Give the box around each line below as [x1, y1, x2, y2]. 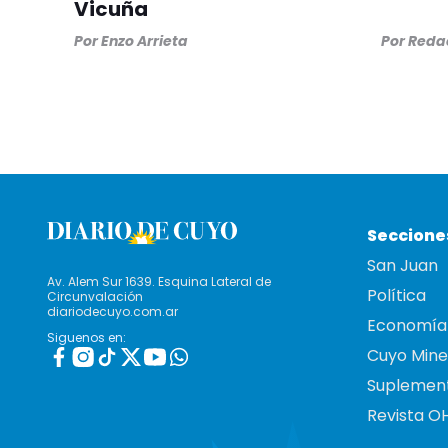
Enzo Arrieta [101, 31, 188, 52]
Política [367, 284, 426, 308]
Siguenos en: [47, 329, 126, 347]
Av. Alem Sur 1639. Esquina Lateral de [47, 273, 271, 291]
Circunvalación [47, 288, 143, 306]
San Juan [367, 254, 438, 278]
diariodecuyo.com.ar [47, 303, 178, 321]
